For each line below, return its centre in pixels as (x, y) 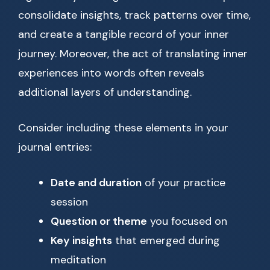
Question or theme (99, 221)
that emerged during (166, 241)
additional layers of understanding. (105, 93)
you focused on (187, 221)
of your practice (184, 183)
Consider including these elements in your (123, 128)
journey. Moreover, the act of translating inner (133, 54)
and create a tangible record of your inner (124, 35)
